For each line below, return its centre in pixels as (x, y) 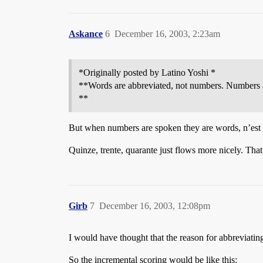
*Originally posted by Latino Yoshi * (147, 73)
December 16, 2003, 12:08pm (155, 206)
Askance (86, 34)
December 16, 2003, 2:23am (167, 34)
